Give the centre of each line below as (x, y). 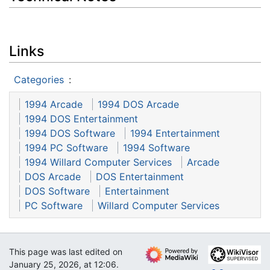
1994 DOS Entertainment (81, 119)
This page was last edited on (66, 252)
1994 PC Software (66, 148)
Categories (39, 80)
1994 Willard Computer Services (98, 162)
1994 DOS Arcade (138, 105)
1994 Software (156, 148)
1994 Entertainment (175, 133)
